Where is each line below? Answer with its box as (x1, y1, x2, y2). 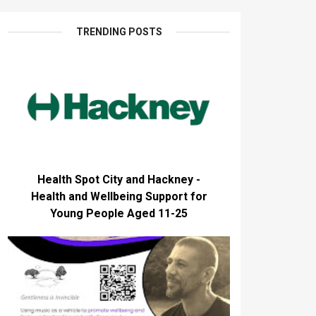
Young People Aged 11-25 (50, 207, 188, 220)
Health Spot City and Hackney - (37, 173, 200, 186)
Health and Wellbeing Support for (30, 190, 207, 203)
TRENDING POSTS (75, 26, 162, 37)
